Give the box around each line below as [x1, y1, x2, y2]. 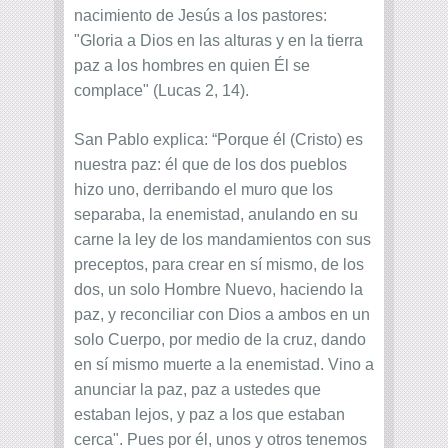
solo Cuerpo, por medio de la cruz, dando [74, 331, 366, 349]
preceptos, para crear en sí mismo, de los [74, 256, 364, 274]
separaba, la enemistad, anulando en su [74, 206, 358, 224]
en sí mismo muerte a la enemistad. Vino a [74, 356, 374, 374]
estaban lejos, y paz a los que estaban [74, 406, 345, 424]
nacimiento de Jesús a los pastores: [74, 7, 327, 25]
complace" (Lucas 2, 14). [74, 82, 249, 100]
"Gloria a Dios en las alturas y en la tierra [74, 32, 363, 50]
